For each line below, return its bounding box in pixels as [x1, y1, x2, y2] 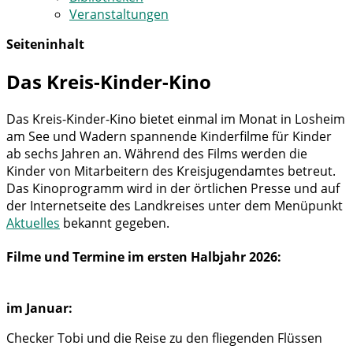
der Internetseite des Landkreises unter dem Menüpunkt [6, 196, 343, 214]
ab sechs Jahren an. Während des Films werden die [6, 144, 307, 162]
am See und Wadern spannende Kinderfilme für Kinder [6, 127, 332, 145]
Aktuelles [6, 214, 60, 232]
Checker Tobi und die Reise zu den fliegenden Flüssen [6, 329, 322, 347]
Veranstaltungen [69, 6, 169, 23]
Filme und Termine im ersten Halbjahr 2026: [6, 248, 281, 266]
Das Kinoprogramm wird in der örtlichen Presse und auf [6, 179, 340, 197]
